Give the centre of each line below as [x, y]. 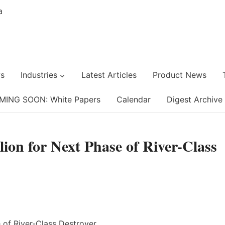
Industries [39, 75]
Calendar [134, 99]
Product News [179, 75]
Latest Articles [109, 75]
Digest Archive [195, 99]
